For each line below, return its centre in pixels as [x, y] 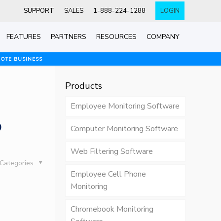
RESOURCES [116, 37]
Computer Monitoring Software [124, 129]
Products [83, 86]
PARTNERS [68, 37]
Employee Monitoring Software [125, 106]
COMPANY [163, 37]
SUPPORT [39, 11]
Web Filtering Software [111, 151]
